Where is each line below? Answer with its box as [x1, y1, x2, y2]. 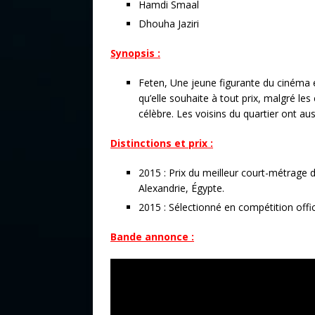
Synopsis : [110, 46, 160, 60]
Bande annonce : [110, 229, 194, 243]
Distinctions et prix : [110, 136, 213, 150]
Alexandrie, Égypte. [139, 181, 224, 195]
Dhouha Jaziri [139, 16, 199, 30]
